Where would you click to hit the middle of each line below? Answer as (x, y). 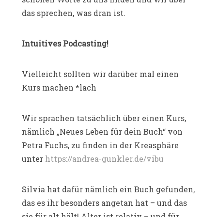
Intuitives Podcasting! (65, 43)
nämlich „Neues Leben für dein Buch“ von (102, 131)
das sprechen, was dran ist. (74, 13)
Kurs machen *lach (59, 87)
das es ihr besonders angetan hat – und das (104, 202)
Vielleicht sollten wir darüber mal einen (100, 74)
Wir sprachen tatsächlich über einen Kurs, (104, 118)
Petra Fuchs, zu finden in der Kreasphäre (100, 145)
